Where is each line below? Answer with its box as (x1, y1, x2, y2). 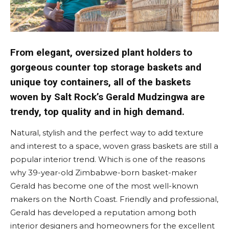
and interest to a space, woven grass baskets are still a (10, 141, 218, 151)
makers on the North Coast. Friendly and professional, (10, 194, 218, 204)
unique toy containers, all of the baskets (10, 76, 191, 88)
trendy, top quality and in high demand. (10, 106, 185, 118)
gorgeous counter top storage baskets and (10, 61, 201, 74)
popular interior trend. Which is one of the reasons (10, 154, 205, 165)
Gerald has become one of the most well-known (10, 181, 198, 191)
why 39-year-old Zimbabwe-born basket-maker (10, 168, 197, 178)
